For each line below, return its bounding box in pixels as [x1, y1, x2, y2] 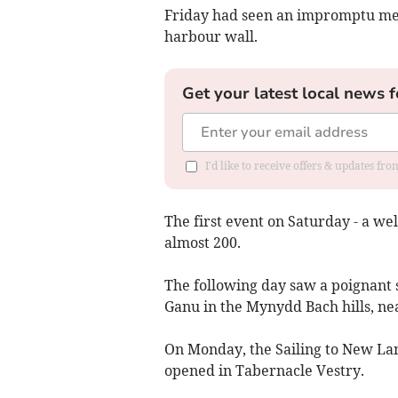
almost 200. [163, 234, 241, 251]
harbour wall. [163, 28, 258, 45]
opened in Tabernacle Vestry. [163, 362, 364, 379]
